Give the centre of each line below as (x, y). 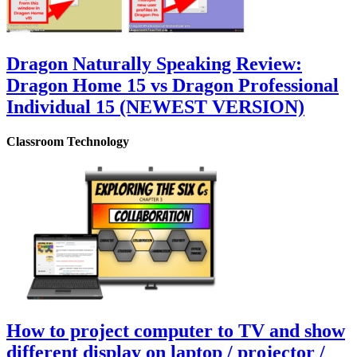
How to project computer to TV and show (176, 330)
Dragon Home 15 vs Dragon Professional (173, 86)
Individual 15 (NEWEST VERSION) (155, 107)
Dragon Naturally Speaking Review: (154, 64)
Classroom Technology (68, 142)
